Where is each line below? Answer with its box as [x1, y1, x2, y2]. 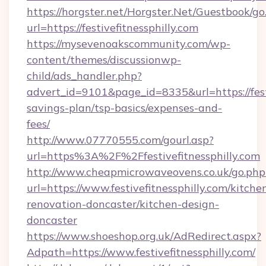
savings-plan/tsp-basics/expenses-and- [27, 101, 222, 115]
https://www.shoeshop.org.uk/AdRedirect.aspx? [27, 229, 261, 243]
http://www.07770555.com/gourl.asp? [27, 133, 214, 147]
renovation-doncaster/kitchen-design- [27, 197, 219, 211]
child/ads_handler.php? [27, 69, 142, 83]
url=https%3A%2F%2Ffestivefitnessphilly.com [27, 149, 260, 163]
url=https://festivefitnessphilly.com [27, 21, 198, 34]
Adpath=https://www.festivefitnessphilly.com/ [27, 245, 255, 259]
